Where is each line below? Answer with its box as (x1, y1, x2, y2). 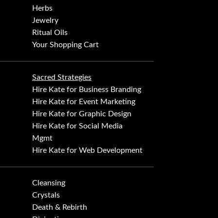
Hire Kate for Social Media (32, 122, 123, 130)
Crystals (32, 191, 60, 200)
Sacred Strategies (32, 73, 91, 82)
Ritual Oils (32, 29, 68, 37)
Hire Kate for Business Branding (32, 86, 141, 94)
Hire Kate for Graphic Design (32, 110, 131, 118)
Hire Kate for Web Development (32, 146, 143, 155)
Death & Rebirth (32, 203, 87, 212)
